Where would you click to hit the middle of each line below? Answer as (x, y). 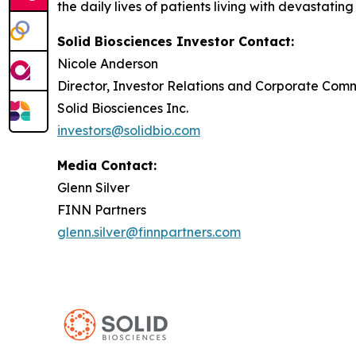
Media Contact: (107, 165)
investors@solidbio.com (129, 130)
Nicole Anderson (108, 64)
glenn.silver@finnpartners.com (149, 232)
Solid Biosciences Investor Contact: (176, 41)
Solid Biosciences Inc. (123, 108)
